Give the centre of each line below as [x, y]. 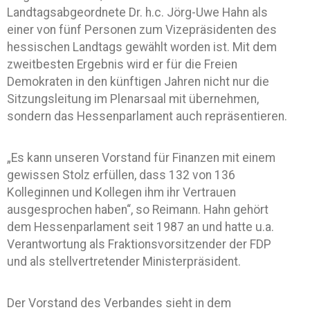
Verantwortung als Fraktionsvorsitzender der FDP [139, 244]
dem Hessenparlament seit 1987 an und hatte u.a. [140, 227]
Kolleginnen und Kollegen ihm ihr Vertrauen [121, 192]
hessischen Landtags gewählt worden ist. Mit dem [142, 47]
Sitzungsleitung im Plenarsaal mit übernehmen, [133, 99]
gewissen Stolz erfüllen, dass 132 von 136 [121, 175]
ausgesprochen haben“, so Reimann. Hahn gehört [138, 210]
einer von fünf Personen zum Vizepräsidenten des [142, 30]
